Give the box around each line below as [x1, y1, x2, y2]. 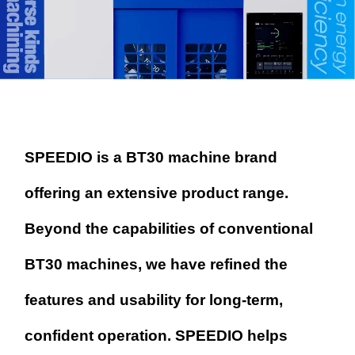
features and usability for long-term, [25, 292, 284, 309]
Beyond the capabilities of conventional [25, 220, 314, 238]
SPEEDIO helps [175, 327, 288, 345]
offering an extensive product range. [25, 185, 289, 202]
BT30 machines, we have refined [25, 256, 265, 273]
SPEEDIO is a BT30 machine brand [25, 149, 278, 166]
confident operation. [25, 327, 176, 345]
